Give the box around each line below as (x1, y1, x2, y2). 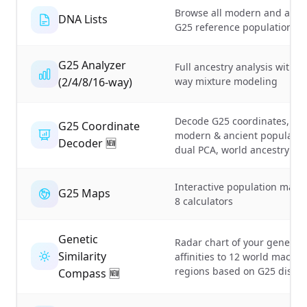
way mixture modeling (175, 74, 278, 88)
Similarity (58, 248, 106, 264)
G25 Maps (58, 186, 110, 201)
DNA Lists (58, 12, 108, 27)
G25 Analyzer (58, 57, 126, 73)
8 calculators (175, 194, 233, 208)
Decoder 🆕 (58, 135, 116, 151)
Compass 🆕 (58, 265, 120, 281)
